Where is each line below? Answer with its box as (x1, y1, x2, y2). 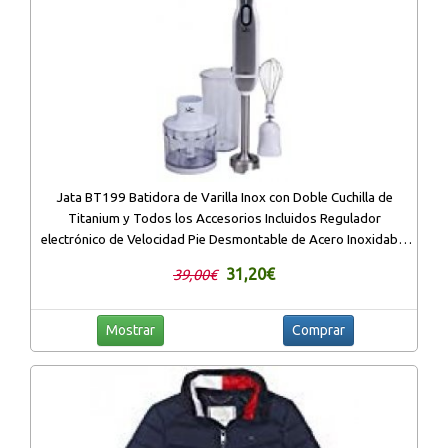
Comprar (291, 322, 345, 339)
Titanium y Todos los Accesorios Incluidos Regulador (67, 211, 381, 227)
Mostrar (105, 322, 155, 339)
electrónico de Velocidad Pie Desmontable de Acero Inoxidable (40, 232, 408, 248)
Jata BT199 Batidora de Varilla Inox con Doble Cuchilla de (55, 190, 393, 206)
